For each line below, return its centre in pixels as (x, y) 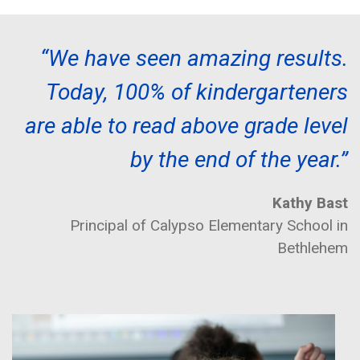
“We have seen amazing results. (194, 58)
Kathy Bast (310, 202)
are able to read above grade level (186, 125)
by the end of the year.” (239, 159)
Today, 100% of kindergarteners (197, 92)
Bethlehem (313, 247)
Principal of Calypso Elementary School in (209, 225)
